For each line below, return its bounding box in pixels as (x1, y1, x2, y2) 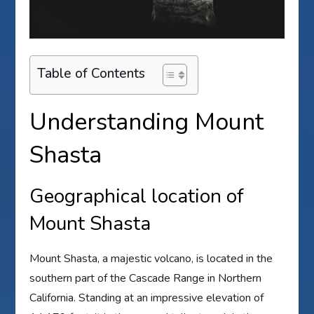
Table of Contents (37, 64, 146, 83)
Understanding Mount (29, 106, 264, 139)
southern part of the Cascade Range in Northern (29, 271, 262, 287)
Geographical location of (29, 183, 245, 210)
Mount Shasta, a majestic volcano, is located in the (29, 251, 273, 267)
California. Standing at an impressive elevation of (29, 290, 264, 306)
